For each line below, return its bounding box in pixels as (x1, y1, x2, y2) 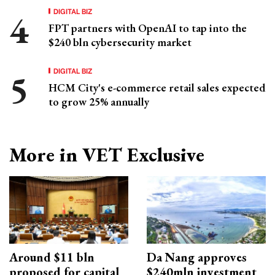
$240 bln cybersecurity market (48, 35, 192, 50)
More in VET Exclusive (9, 142, 204, 168)
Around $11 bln (9, 249, 95, 265)
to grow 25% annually (48, 95, 149, 109)
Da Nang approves (147, 249, 247, 265)
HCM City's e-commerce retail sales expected (48, 80, 265, 95)
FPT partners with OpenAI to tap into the (48, 21, 247, 36)
